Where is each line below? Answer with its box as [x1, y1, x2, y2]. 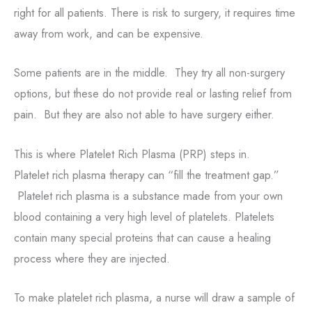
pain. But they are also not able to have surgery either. [14, 106, 274, 123]
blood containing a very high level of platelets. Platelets [14, 208, 274, 225]
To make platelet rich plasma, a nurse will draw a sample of [14, 288, 295, 306]
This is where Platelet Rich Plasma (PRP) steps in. [14, 145, 250, 162]
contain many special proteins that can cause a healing [14, 228, 271, 246]
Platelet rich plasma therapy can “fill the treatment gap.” [14, 166, 279, 183]
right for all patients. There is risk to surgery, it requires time [14, 4, 295, 21]
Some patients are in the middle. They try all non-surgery [14, 64, 285, 81]
